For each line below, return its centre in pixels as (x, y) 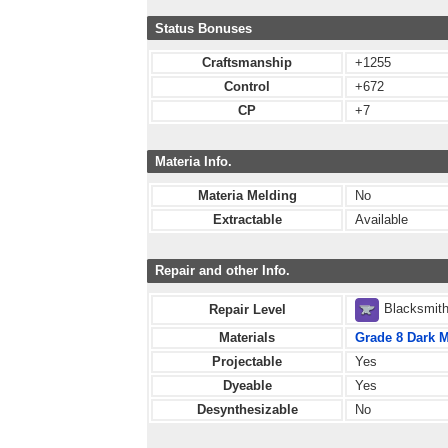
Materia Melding (247, 196)
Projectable (247, 361)
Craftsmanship (247, 62)
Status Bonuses (203, 28)
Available (381, 220)
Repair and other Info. (222, 271)
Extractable (247, 220)
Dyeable (247, 385)
